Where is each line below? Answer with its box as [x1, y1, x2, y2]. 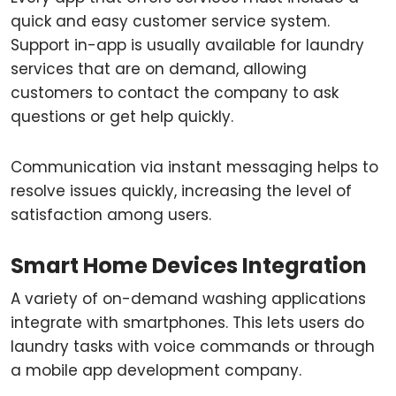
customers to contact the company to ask [11, 82, 339, 103]
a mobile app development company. [11, 360, 301, 381]
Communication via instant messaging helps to [11, 156, 378, 178]
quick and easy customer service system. [11, 11, 330, 32]
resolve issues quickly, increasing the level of [11, 180, 352, 202]
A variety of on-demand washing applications [11, 288, 366, 309]
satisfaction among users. [11, 204, 211, 225]
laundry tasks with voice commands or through [11, 336, 375, 357]
